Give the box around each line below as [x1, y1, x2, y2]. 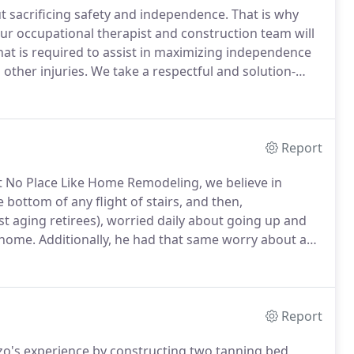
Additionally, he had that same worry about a [36, 231, 307, 248]
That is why [228, 6, 299, 23]
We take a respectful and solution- [88, 62, 296, 80]
